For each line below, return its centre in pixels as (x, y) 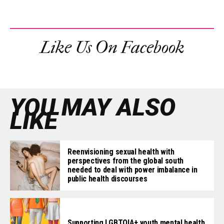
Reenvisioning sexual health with (121, 152)
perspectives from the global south (126, 161)
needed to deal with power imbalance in (132, 170)
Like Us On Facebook (112, 48)
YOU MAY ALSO (93, 107)
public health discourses (107, 179)
